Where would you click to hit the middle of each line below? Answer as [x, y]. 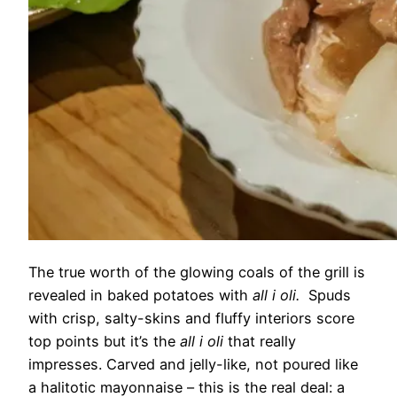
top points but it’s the [104, 342]
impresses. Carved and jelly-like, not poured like [193, 365]
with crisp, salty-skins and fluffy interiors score [191, 319]
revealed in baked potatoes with [140, 296]
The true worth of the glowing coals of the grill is [197, 272]
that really [260, 342]
